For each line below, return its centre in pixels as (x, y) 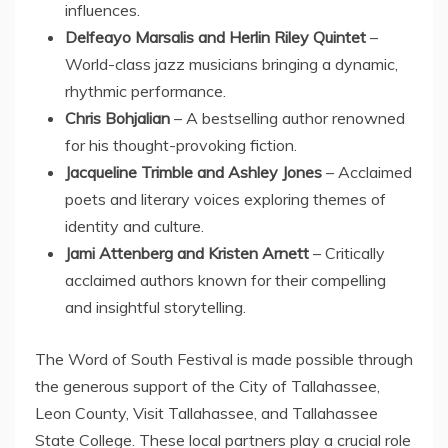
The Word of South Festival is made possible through (224, 358)
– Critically (347, 252)
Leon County (80, 412)
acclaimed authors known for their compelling (225, 279)
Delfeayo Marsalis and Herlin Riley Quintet (215, 36)
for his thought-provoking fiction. (181, 144)
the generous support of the (137, 385)
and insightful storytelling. (155, 306)
